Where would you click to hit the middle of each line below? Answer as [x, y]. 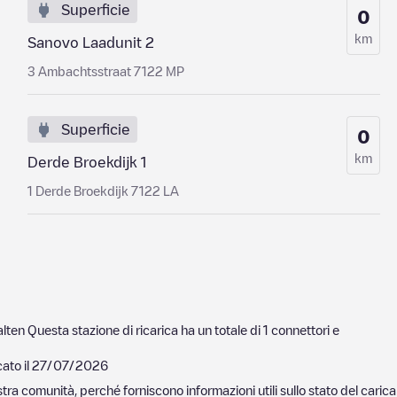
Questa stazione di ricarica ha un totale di [144, 330]
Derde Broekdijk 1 [86, 162]
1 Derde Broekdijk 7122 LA [103, 191]
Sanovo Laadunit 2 [90, 43]
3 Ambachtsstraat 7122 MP [105, 71]
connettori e [305, 330]
